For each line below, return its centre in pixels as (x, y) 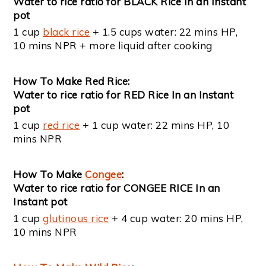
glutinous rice (76, 218)
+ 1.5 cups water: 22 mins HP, (164, 32)
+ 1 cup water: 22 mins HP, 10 (155, 125)
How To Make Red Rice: (72, 81)
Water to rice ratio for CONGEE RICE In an (117, 188)
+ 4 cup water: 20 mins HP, (176, 218)
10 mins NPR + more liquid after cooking (113, 46)
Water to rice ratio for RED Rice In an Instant (123, 95)
